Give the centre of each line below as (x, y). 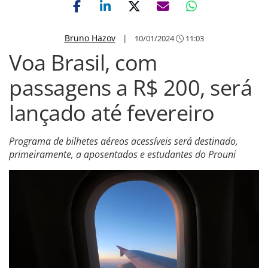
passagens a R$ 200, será (130, 88)
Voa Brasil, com (83, 63)
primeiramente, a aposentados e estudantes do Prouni (122, 154)
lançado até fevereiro (112, 113)
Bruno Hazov (90, 38)
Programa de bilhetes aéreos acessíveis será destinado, (124, 141)
